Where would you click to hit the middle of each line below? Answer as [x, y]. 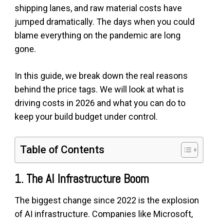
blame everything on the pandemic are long [98, 35]
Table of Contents [62, 149]
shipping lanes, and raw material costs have [98, 8]
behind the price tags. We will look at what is [99, 89]
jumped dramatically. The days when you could [105, 21]
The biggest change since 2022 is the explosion [107, 200]
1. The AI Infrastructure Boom [82, 179]
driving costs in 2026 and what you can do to [100, 103]
